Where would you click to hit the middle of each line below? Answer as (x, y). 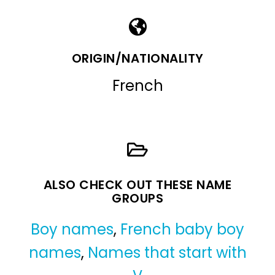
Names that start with (167, 252)
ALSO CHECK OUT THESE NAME (137, 184)
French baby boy (182, 229)
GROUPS (137, 198)
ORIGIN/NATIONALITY (137, 58)
